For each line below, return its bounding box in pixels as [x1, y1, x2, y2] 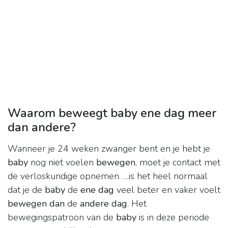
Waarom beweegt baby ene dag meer [8, 105, 216, 122]
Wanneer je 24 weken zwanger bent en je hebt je [8, 142, 210, 155]
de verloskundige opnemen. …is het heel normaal [8, 170, 208, 183]
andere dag [80, 197, 127, 210]
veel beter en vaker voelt [114, 184, 220, 196]
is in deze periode [136, 211, 209, 224]
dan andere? [8, 119, 76, 136]
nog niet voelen [28, 156, 96, 169]
